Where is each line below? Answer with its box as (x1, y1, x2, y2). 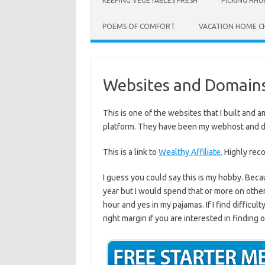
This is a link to (102, 147, 159, 157)
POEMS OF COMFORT (102, 22, 175, 30)
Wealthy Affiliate (158, 147, 221, 157)
